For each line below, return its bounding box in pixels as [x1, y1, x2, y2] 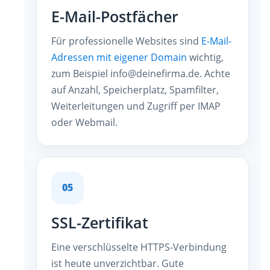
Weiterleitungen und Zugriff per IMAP [51, 99, 221, 113]
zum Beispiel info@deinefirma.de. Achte [51, 66, 230, 80]
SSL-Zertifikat [51, 212, 148, 233]
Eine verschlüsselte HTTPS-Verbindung [51, 240, 227, 254]
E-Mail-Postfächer [51, 6, 178, 27]
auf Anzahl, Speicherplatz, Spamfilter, [51, 83, 219, 96]
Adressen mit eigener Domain [51, 50, 187, 64]
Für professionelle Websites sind [51, 34, 201, 48]
